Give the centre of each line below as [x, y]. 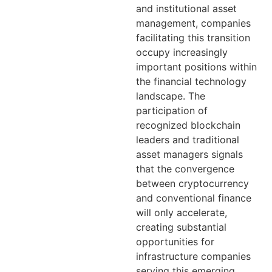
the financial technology [191, 81]
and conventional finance [194, 198]
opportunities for [175, 241]
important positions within [196, 66]
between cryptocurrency [192, 183]
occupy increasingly [182, 52]
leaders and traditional [188, 139]
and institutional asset [186, 8]
